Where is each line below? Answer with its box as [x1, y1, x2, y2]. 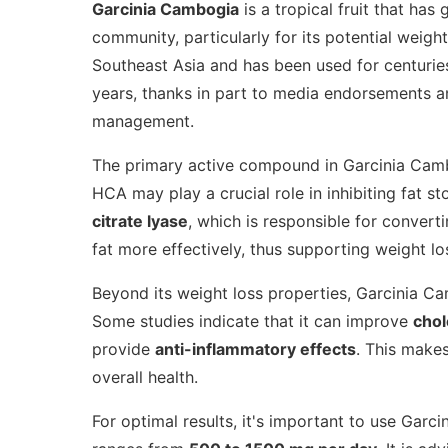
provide [92, 338, 155, 359]
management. [92, 110, 194, 131]
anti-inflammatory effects [155, 338, 356, 359]
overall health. [92, 366, 198, 387]
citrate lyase [92, 210, 188, 231]
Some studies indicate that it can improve [92, 310, 413, 331]
